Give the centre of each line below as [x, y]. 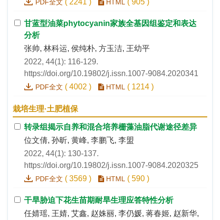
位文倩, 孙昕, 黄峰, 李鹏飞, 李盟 [79, 140]
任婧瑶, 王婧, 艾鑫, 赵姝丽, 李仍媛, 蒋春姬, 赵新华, [111, 214]
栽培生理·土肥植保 [45, 109]
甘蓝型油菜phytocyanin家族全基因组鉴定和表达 [110, 24]
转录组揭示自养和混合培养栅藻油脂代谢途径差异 [110, 127]
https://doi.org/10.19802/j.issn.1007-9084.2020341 [111, 74]
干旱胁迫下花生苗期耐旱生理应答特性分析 [99, 200]
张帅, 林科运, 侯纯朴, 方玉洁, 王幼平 [87, 49]
